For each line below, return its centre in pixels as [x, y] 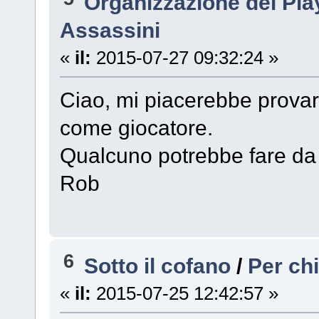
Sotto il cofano [158, 265]
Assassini [110, 30]
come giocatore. [136, 128]
